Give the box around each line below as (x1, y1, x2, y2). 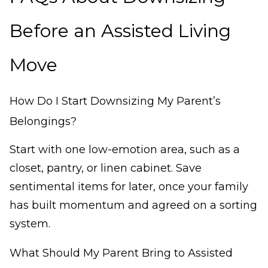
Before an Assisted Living (10, 20, 231, 42)
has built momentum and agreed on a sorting (10, 199, 257, 212)
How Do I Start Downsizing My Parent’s (10, 95, 221, 108)
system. (10, 217, 50, 231)
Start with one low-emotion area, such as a (10, 143, 240, 157)
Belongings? (10, 115, 77, 129)
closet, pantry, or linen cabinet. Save (10, 162, 202, 175)
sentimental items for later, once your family (10, 180, 248, 194)
